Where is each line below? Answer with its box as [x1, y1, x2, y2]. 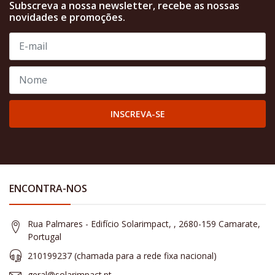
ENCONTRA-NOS [9, 181, 87, 195]
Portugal [28, 230, 61, 242]
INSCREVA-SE [110, 107, 165, 120]
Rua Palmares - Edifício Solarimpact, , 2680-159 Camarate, [28, 217, 260, 230]
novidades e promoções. [9, 10, 125, 24]
